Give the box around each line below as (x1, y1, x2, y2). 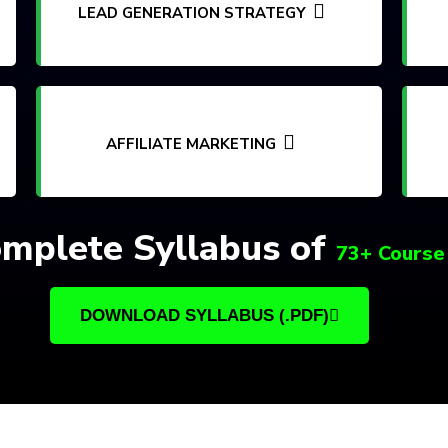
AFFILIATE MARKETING (106, 134, 277, 154)
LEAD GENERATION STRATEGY (78, 3, 307, 23)
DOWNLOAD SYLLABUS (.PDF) (79, 306, 329, 325)
